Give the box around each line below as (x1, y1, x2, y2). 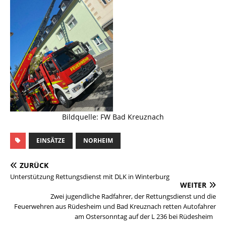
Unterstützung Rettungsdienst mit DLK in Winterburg (10, 172, 169, 181)
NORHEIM (83, 136, 113, 145)
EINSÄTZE (36, 136, 65, 145)
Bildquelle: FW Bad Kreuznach (62, 111, 164, 122)
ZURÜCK (20, 160, 48, 170)
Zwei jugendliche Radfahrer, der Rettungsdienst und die (50, 191, 216, 201)
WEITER (180, 180, 206, 190)
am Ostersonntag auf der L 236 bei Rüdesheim (75, 211, 216, 221)
